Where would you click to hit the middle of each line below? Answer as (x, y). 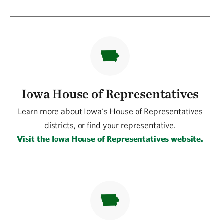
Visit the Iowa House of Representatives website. (110, 139)
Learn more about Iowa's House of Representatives (110, 111)
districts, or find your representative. (110, 125)
